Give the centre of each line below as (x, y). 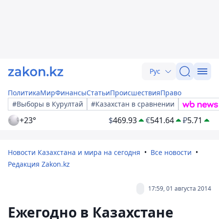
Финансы (71, 93)
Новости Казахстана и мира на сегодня (74, 152)
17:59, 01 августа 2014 (180, 188)
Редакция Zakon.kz (39, 164)
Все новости (171, 152)
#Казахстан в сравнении (133, 104)
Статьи (98, 93)
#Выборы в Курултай (48, 104)
